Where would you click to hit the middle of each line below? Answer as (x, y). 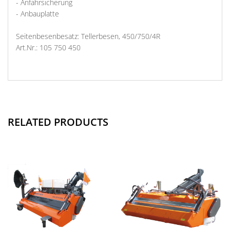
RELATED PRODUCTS (58, 122)
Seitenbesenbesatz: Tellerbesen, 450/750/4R (88, 36)
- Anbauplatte (37, 14)
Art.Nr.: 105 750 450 (48, 47)
